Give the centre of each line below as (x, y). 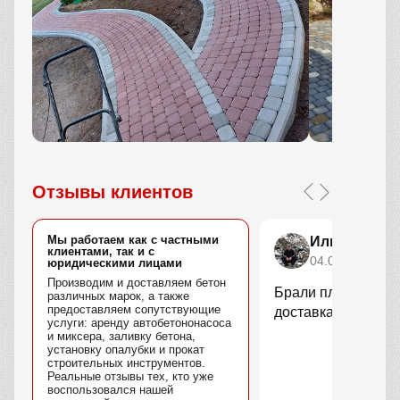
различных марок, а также (118, 296)
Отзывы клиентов (112, 192)
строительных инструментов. (126, 363)
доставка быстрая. (336, 312)
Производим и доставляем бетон (137, 283)
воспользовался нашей (110, 390)
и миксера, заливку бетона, (121, 337)
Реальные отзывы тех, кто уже (130, 377)
